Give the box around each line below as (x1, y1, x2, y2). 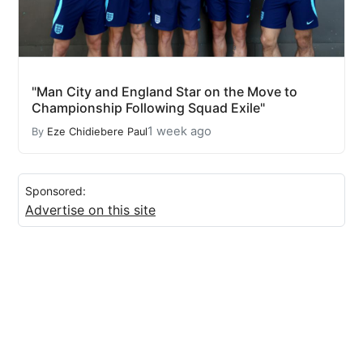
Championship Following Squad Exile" (32, 100, 265, 116)
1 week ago (147, 124, 211, 139)
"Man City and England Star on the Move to (32, 83, 297, 100)
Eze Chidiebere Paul (47, 125, 147, 138)
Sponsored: (25, 184, 86, 198)
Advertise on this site (25, 202, 156, 218)
